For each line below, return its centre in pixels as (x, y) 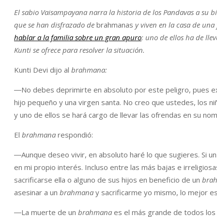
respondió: (74, 135)
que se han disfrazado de (55, 25)
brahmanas (115, 25)
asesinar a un (37, 192)
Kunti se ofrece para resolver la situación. (79, 50)
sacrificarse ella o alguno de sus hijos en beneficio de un (108, 180)
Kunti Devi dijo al (43, 70)
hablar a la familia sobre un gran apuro (78, 37)
